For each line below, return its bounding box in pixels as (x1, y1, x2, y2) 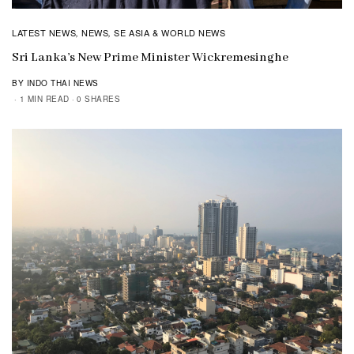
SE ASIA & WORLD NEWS (114, 26, 226, 40)
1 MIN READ (19, 93, 70, 105)
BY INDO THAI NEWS (12, 77, 99, 89)
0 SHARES (77, 93, 120, 105)
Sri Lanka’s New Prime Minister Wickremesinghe (12, 50, 288, 66)
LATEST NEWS (12, 26, 77, 40)
